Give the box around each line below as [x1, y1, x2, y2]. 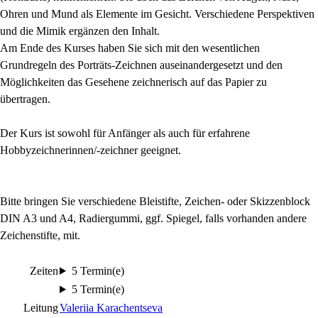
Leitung [23, 302, 58, 314]
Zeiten [30, 265, 58, 277]
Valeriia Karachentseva [60, 302, 163, 314]
